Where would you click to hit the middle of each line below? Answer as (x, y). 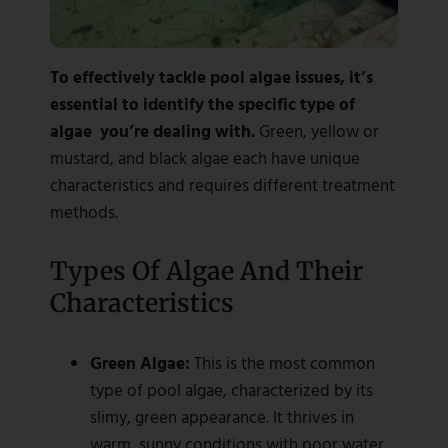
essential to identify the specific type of (202, 104)
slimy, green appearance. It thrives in (222, 417)
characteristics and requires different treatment (222, 185)
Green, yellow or (319, 131)
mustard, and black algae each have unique (205, 158)
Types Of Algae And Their (206, 271)
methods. (84, 212)
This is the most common (282, 363)
